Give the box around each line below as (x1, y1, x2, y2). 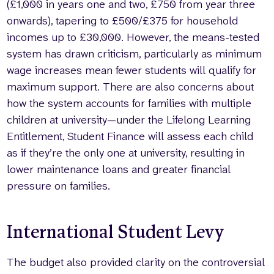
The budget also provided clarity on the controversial (7, 254, 265, 270)
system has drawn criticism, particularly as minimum (7, 46, 262, 61)
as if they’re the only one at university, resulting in (7, 145, 245, 160)
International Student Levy (7, 221, 228, 244)
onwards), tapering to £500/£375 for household (7, 13, 239, 28)
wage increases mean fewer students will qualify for (7, 62, 257, 78)
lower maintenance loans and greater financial (7, 161, 231, 177)
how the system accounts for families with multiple (7, 95, 252, 111)
